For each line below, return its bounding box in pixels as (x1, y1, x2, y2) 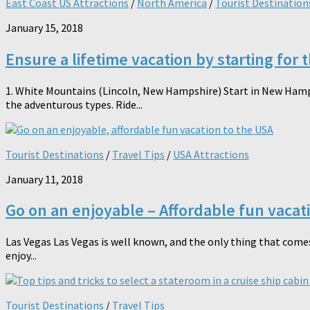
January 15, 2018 (6, 20, 83, 35)
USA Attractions (173, 147, 249, 161)
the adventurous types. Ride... (6, 97, 143, 111)
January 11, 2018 (6, 172, 83, 186)
